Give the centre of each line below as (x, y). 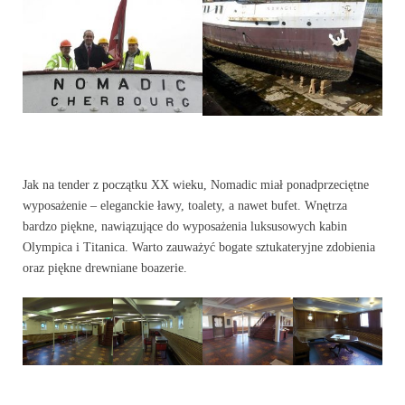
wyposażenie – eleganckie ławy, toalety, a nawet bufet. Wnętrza (185, 206)
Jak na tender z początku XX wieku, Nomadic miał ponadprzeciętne (196, 185)
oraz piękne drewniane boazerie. (105, 268)
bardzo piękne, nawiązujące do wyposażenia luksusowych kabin (185, 227)
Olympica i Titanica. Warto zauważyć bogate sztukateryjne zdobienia (199, 248)
